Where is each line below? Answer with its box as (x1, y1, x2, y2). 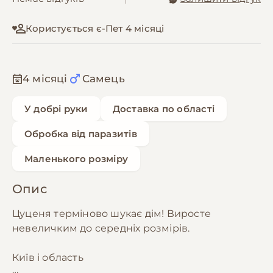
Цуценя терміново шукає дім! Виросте (12, 207, 211, 219)
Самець (82, 73, 125, 85)
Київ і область (12, 251, 83, 263)
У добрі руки (24, 103, 88, 115)
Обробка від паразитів (24, 128, 137, 140)
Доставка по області (112, 103, 214, 115)
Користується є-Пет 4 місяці (26, 23, 165, 35)
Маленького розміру (24, 153, 129, 165)
